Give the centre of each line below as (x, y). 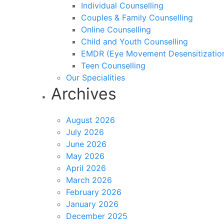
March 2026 (89, 180)
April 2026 (86, 168)
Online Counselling (116, 29)
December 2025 (97, 216)
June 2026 (86, 144)
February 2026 (94, 192)
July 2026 (85, 132)
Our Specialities (95, 77)
